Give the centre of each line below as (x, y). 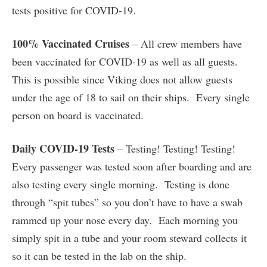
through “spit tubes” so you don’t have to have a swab (127, 202)
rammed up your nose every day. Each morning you (125, 220)
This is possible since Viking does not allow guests (122, 80)
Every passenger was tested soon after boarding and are (132, 167)
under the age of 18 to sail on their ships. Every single (131, 97)
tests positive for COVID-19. (74, 10)
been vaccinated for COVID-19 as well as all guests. (127, 62)
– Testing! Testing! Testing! (175, 149)
